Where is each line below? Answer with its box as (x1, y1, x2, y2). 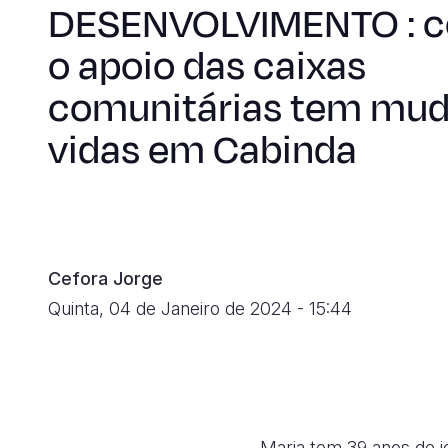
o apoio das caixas (48, 39, 366, 94)
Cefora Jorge (48, 268, 163, 289)
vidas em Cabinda (48, 123, 357, 178)
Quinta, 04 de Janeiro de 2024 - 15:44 (48, 298, 352, 319)
